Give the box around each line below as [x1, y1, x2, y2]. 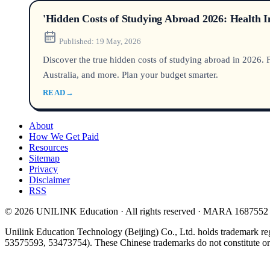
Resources [29, 142, 68, 152]
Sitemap [29, 152, 60, 163]
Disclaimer [29, 174, 70, 185]
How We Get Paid [29, 131, 99, 142]
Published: [58, 36, 94, 46]
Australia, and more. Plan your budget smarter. [42, 69, 218, 80]
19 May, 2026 [95, 36, 141, 46]
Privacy [29, 163, 58, 174]
